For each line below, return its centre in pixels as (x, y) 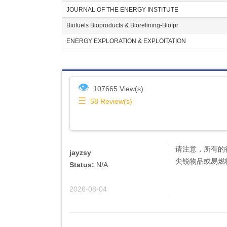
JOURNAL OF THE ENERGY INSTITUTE (122, 10)
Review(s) (116, 101)
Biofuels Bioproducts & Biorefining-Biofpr (122, 25)
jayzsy (80, 153)
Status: (82, 165)
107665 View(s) (118, 89)
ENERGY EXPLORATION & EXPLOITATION (126, 41)
